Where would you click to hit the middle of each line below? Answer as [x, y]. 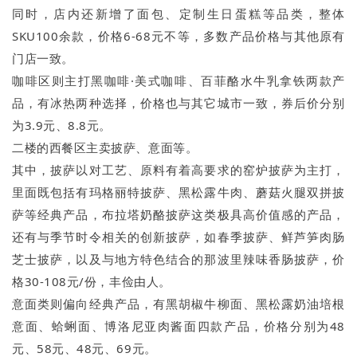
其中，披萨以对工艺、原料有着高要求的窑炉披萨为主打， [178, 170]
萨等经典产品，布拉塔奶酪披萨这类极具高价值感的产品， [178, 215]
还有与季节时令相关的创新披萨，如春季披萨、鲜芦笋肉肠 [178, 237]
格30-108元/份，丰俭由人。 [92, 282]
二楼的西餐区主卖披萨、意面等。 [105, 148]
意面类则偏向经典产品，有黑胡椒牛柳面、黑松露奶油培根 [178, 304]
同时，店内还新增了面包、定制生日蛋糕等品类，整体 [178, 14]
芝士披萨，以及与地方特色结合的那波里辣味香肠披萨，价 [178, 259]
